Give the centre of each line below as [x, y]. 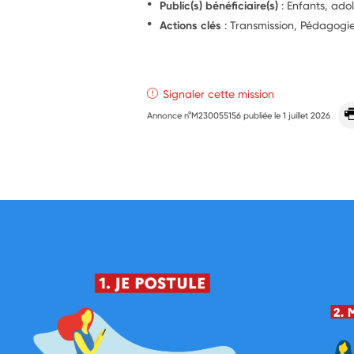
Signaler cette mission [219, 93]
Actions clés [191, 25]
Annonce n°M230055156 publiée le [215, 115]
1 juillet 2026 [307, 115]
